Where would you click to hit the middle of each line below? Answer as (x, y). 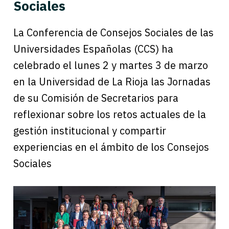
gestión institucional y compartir (90, 130)
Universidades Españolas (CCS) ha (93, 49)
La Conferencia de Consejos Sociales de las (113, 32)
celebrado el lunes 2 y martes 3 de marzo (111, 65)
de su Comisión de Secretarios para (96, 98)
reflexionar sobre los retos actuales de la (110, 114)
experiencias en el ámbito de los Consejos (111, 147)
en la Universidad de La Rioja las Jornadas (112, 81)
